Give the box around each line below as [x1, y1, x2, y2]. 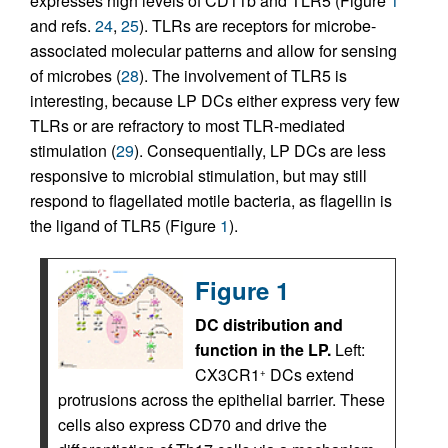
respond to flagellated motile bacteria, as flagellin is [30, 189, 392, 212]
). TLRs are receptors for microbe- [139, 14, 376, 37]
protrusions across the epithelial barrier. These [58, 388, 385, 411]
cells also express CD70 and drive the [58, 413, 327, 436]
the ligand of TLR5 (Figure [30, 214, 220, 237]
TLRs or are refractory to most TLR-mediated [30, 114, 345, 137]
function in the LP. [195, 338, 331, 361]
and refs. [30, 14, 95, 37]
